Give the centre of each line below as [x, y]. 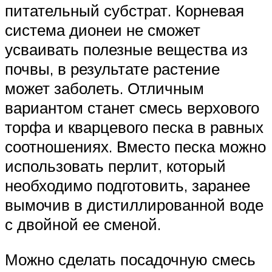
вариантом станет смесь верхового [132, 108]
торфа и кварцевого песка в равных [134, 127]
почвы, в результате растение [112, 69]
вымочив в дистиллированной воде [134, 205]
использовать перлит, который [115, 166]
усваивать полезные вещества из [126, 49]
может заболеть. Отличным [104, 88]
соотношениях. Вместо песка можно [135, 147]
